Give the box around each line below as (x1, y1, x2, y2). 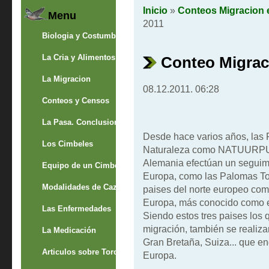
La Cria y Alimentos (41, 52, 115, 62)
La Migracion (41, 74, 91, 83)
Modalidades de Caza (41, 182, 121, 192)
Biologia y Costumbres (41, 31, 127, 40)
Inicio (142, 5, 168, 16)
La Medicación (41, 225, 96, 235)
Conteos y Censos (41, 95, 109, 105)
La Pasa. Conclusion (41, 117, 119, 127)
